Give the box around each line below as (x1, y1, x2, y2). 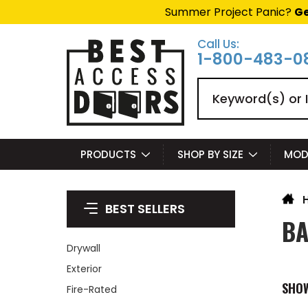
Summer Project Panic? (165, 4, 294, 20)
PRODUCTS (80, 147, 136, 162)
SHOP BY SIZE (177, 147, 243, 162)
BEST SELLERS (105, 200, 185, 217)
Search (197, 77, 236, 93)
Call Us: (197, 36, 239, 52)
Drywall (67, 241, 100, 255)
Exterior (67, 262, 102, 276)
